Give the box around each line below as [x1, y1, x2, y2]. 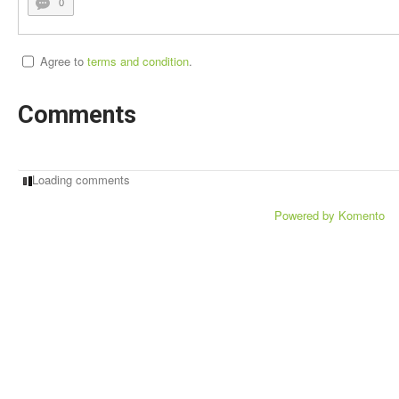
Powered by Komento [273, 207, 385, 224]
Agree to [40, 53, 84, 69]
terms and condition [87, 53, 189, 69]
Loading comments [32, 171, 130, 188]
